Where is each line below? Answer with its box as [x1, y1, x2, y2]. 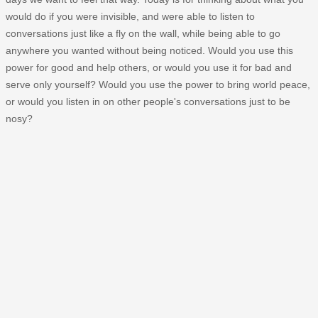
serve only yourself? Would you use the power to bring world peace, [6, 78, 310, 90]
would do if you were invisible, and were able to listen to [6, 10, 255, 22]
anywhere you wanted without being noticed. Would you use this [6, 44, 293, 56]
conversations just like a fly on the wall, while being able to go [6, 27, 280, 39]
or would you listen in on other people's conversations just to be [6, 95, 290, 107]
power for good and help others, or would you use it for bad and [6, 61, 292, 73]
